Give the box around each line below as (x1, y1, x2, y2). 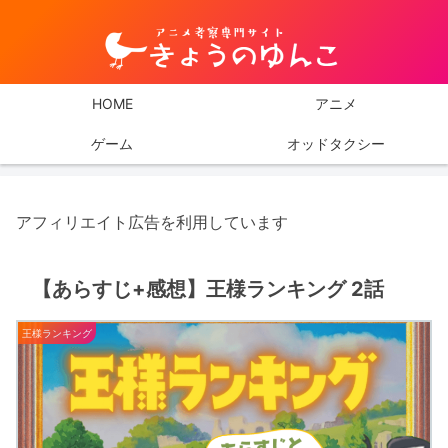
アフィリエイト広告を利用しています (16, 212, 288, 233)
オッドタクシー (287, 135, 385, 153)
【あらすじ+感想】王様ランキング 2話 (32, 277, 384, 302)
